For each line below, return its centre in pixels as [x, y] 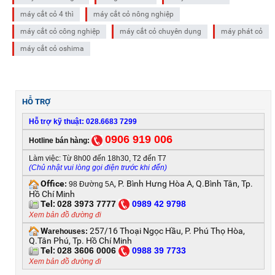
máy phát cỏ [242, 32]
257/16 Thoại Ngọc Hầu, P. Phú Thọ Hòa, [167, 230]
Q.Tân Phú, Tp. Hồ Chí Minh [80, 240]
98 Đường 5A [91, 184]
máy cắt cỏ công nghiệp [60, 32]
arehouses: [68, 231]
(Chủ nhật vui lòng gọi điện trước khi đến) [98, 168]
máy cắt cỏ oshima [52, 49]
